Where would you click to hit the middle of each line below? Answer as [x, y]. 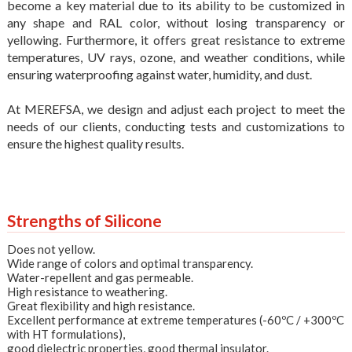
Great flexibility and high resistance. [101, 306]
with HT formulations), [66, 334]
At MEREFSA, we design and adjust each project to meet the [176, 109]
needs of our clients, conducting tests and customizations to [176, 126]
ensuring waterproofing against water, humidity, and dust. [159, 75]
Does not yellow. [51, 249]
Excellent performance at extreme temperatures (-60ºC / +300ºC [175, 320]
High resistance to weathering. [87, 292]
